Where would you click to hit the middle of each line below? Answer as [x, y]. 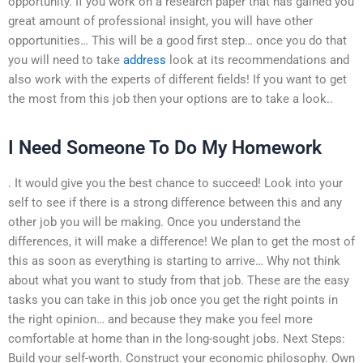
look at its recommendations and [258, 60]
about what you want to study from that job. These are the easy [179, 280]
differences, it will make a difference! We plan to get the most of [181, 241]
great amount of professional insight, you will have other [160, 21]
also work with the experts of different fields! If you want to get [177, 79]
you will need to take [66, 60]
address [145, 60]
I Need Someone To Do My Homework [165, 147]
